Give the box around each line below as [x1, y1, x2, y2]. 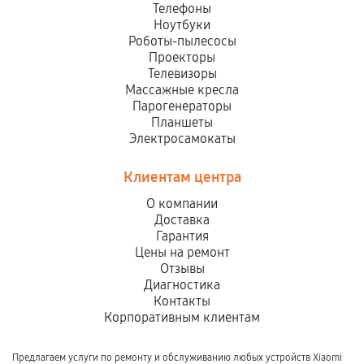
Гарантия [155, 228, 209, 244]
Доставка [154, 212, 210, 227]
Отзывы [159, 261, 205, 276]
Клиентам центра [123, 168, 241, 186]
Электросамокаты [128, 131, 236, 146]
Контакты [154, 293, 210, 309]
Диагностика [144, 277, 220, 292]
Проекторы [149, 50, 215, 65]
